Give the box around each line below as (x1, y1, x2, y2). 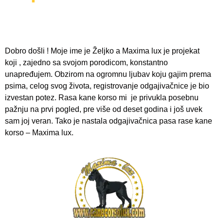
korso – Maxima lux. (5, 128, 73, 137)
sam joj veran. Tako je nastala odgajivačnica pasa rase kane (5, 117, 212, 125)
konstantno (130, 58, 168, 67)
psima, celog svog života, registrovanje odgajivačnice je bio (5, 82, 209, 90)
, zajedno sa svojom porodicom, (19, 58, 130, 67)
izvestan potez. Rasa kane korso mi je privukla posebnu (5, 93, 199, 102)
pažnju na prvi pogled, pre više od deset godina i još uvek (5, 105, 202, 113)
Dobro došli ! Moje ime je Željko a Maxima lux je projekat (5, 47, 200, 55)
